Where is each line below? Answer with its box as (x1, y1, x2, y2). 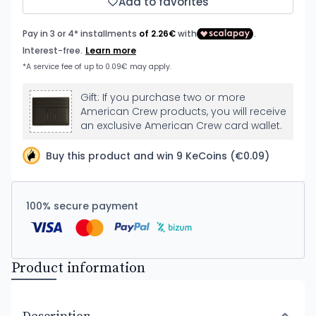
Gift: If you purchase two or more (80, 90, 245, 104)
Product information (11, 260, 145, 277)
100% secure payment (26, 199, 138, 213)
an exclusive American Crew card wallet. (80, 119, 282, 133)
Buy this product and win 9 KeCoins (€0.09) (46, 148, 269, 163)
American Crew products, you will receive (80, 104, 286, 119)
